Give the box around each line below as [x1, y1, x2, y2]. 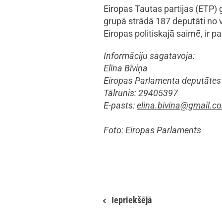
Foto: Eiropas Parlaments [104, 125, 201, 136]
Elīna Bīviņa [104, 63, 148, 74]
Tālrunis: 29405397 [104, 88, 178, 99]
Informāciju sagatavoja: [104, 51, 195, 61]
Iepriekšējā [111, 195, 152, 206]
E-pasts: [104, 100, 137, 111]
